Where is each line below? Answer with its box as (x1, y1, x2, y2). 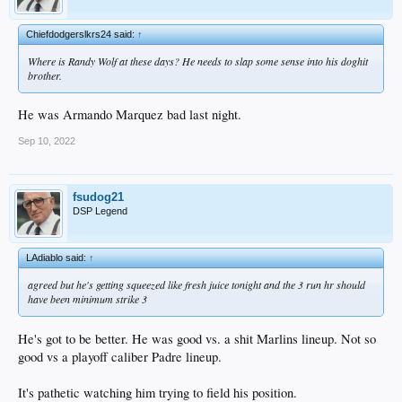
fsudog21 (73, 190, 124, 205)
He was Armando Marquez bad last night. (18, 106, 241, 124)
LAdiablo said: (26, 252, 89, 264)
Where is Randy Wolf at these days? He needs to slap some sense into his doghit (28, 53, 368, 68)
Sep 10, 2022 (18, 135, 75, 147)
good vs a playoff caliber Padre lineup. (18, 347, 222, 365)
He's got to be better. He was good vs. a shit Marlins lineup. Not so (18, 329, 376, 347)
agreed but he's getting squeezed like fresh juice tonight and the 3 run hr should (28, 277, 365, 293)
